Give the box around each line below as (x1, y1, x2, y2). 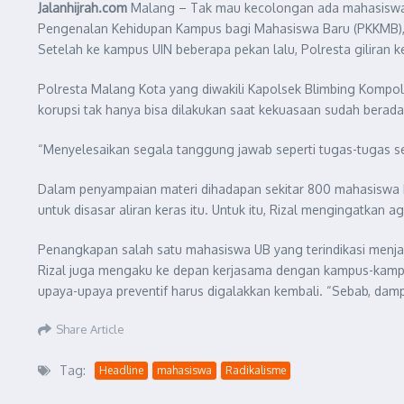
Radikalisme (225, 363, 286, 377)
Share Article (56, 321, 124, 336)
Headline (99, 363, 143, 377)
